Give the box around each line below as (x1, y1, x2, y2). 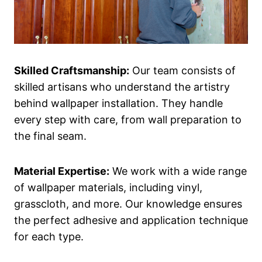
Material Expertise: (14, 165, 109, 178)
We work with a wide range (109, 165, 247, 178)
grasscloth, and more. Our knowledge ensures (14, 198, 242, 211)
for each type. (14, 230, 84, 243)
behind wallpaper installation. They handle (14, 97, 223, 110)
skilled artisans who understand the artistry (14, 81, 230, 94)
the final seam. (14, 130, 87, 143)
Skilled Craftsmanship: (14, 64, 129, 77)
